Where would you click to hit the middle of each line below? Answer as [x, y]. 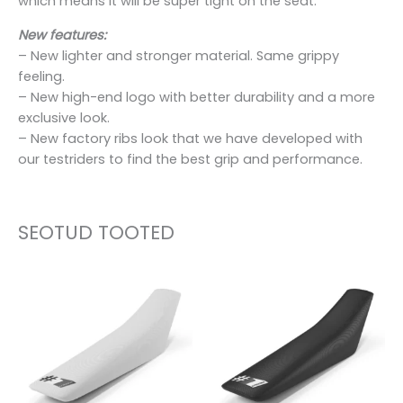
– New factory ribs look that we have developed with [190, 138]
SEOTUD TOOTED [96, 232]
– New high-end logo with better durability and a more [197, 97]
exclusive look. [64, 117]
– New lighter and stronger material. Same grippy [179, 55]
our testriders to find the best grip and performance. [190, 159]
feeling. [41, 76]
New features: [62, 35]
